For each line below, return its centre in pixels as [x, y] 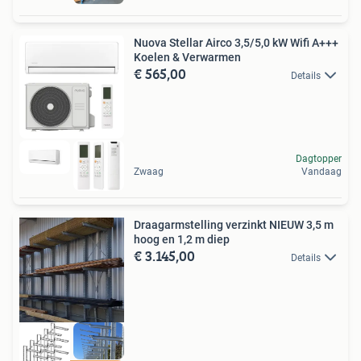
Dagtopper [319, 159]
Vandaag [322, 172]
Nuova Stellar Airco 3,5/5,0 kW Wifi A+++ [236, 42]
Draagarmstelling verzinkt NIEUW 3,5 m [234, 225]
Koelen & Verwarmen [187, 57]
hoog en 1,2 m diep [182, 240]
